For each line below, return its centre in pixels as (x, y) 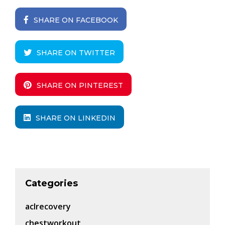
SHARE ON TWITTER (76, 53)
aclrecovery (48, 206)
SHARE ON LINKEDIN (76, 118)
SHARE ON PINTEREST (80, 85)
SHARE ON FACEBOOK (76, 20)
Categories (51, 183)
